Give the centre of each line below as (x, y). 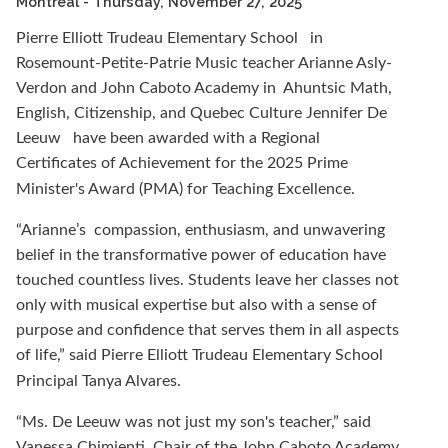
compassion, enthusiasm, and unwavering (239, 229)
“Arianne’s (53, 229)
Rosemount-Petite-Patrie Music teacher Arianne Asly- (204, 62)
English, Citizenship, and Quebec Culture (161, 112)
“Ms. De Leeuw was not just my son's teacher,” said (193, 421)
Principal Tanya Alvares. (98, 380)
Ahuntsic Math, (337, 87)
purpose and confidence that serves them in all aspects (207, 329)
